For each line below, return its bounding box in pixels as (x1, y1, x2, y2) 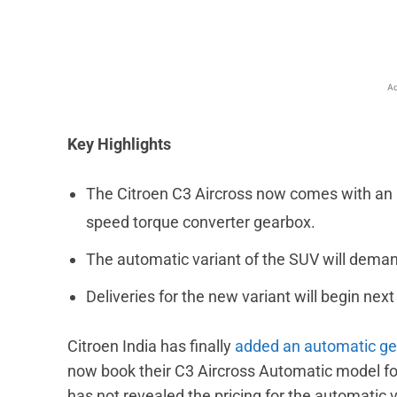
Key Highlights (67, 135, 171, 154)
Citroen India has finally (67, 337, 235, 356)
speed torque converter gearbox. (86, 213, 315, 232)
